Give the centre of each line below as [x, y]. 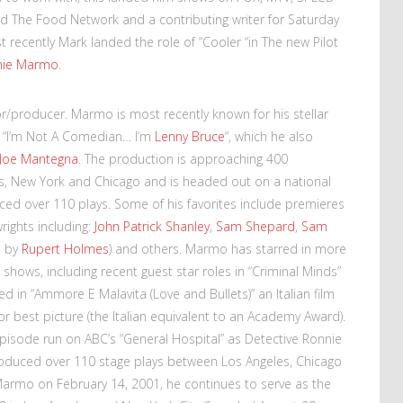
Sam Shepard [255, 226]
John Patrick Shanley [152, 226]
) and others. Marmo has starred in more [228, 248]
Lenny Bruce [190, 136]
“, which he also [269, 136]
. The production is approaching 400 [183, 158]
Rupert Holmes [65, 248]
